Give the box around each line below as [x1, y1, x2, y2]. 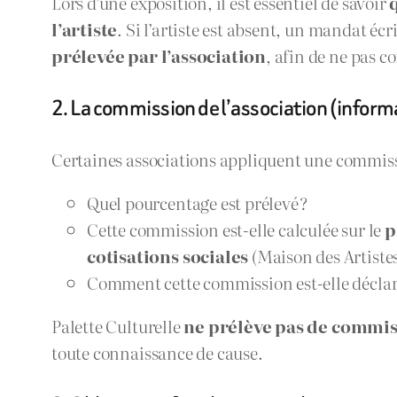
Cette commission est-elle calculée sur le [87, 215, 385, 242]
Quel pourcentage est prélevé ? [87, 189, 308, 215]
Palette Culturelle [51, 313, 184, 339]
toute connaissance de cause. [51, 339, 263, 366]
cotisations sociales [87, 242, 249, 269]
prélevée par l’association [51, 43, 267, 69]
